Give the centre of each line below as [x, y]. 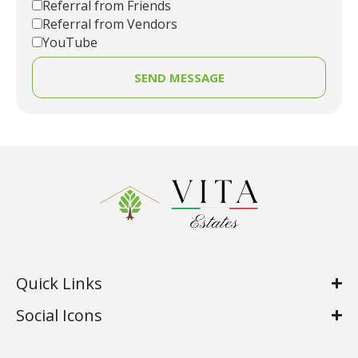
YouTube [70, 42]
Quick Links [59, 283]
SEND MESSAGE [179, 77]
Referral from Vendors [110, 24]
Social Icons [59, 315]
